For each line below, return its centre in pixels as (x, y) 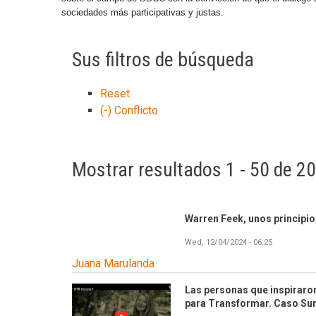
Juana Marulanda (113, 263)
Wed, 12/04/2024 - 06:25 (229, 242)
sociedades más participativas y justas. (142, 12)
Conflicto (136, 110)
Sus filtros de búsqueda (163, 60)
